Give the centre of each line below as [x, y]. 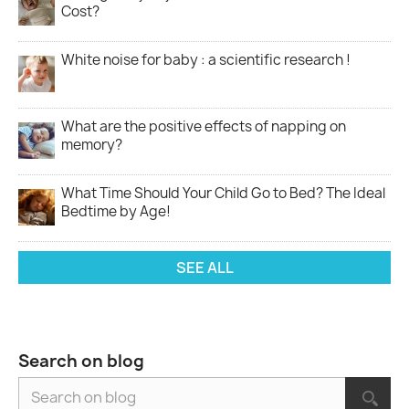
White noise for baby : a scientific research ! [206, 59]
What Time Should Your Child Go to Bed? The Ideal [223, 193]
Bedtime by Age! [116, 211]
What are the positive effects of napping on [204, 126]
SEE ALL [204, 267]
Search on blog [81, 361]
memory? [92, 144]
